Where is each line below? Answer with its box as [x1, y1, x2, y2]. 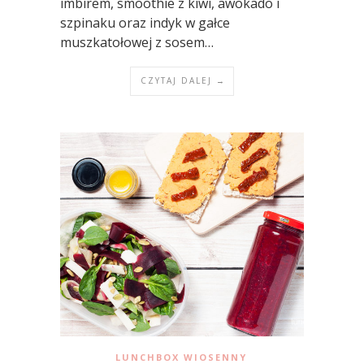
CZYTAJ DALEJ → [141, 74, 226, 86]
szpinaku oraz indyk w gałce [60, 13, 230, 32]
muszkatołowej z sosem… [60, 32, 214, 51]
